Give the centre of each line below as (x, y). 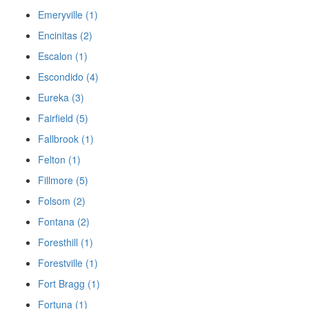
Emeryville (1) (68, 14)
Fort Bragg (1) (69, 283)
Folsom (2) (62, 201)
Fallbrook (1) (66, 139)
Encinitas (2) (65, 35)
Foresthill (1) (66, 242)
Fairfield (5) (63, 118)
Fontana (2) (64, 221)
